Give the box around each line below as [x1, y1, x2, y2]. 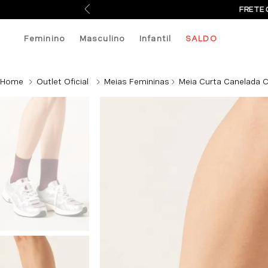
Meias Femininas [104, 77, 169, 86]
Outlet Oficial [36, 77, 89, 86]
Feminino [24, 33, 65, 43]
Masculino [79, 33, 126, 43]
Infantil [139, 33, 172, 43]
